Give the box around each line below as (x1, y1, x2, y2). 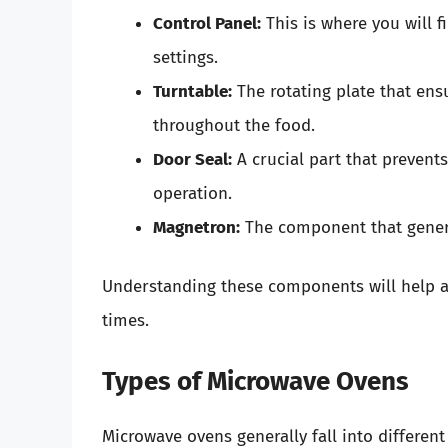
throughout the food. (153, 114, 315, 136)
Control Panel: (153, 12, 261, 34)
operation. (153, 182, 232, 204)
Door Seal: (153, 148, 232, 170)
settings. (153, 46, 218, 68)
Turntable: (153, 80, 232, 102)
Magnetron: (153, 216, 240, 238)
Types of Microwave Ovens (102, 365, 409, 397)
